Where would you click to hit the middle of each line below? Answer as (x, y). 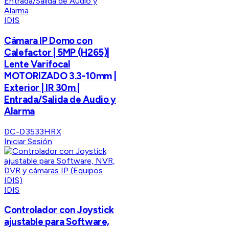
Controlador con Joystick (59, 210)
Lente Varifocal (37, 64)
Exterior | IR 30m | (42, 87)
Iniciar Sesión (28, 141)
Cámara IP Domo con (48, 40)
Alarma (19, 111)
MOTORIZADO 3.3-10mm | (60, 76)
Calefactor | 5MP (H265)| (57, 52)
